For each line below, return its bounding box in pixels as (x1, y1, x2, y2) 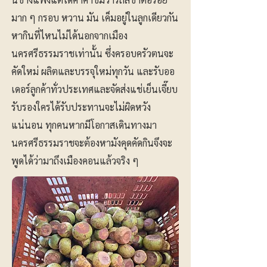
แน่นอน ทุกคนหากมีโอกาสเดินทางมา (11, 119, 157, 131)
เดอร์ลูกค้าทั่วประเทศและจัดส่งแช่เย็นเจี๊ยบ (11, 83, 178, 95)
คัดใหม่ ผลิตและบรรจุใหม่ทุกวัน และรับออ (11, 65, 175, 77)
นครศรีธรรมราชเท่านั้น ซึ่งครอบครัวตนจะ (11, 47, 173, 60)
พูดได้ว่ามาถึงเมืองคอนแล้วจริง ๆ (11, 154, 141, 167)
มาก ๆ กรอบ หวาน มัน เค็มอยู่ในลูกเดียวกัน (11, 11, 178, 24)
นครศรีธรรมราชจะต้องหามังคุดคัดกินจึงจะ (11, 136, 172, 149)
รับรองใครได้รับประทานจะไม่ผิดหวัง (11, 101, 151, 113)
